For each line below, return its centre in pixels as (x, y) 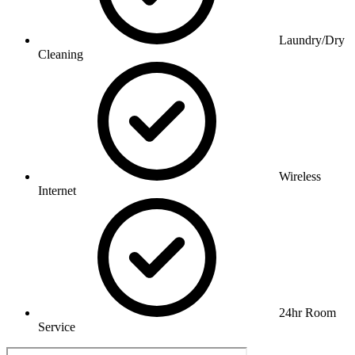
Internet (57, 190)
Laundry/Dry (312, 40)
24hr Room (307, 312)
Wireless (300, 176)
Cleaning (61, 54)
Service (57, 326)
